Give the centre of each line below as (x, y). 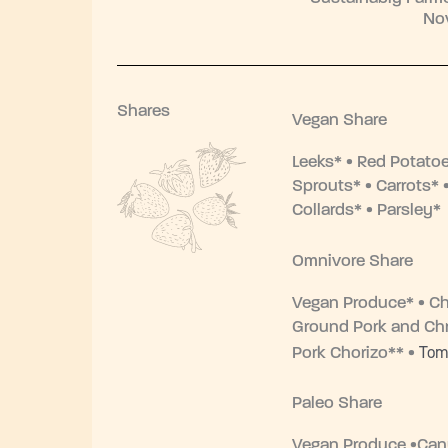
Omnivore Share (352, 261)
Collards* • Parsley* (366, 211)
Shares (143, 112)
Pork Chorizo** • (355, 353)
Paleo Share (337, 404)
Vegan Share (339, 121)
